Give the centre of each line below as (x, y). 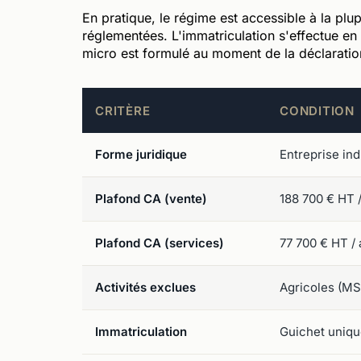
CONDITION (317, 110)
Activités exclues (145, 287)
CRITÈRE (123, 110)
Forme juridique (141, 154)
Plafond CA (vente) (151, 198)
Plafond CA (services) (160, 243)
